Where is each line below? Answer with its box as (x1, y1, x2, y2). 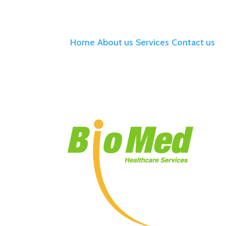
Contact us (172, 36, 215, 48)
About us (97, 36, 134, 48)
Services (136, 36, 169, 48)
